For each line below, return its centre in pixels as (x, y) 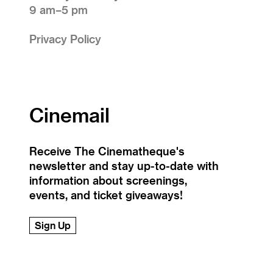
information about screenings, (108, 180)
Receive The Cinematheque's (107, 151)
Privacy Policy (65, 38)
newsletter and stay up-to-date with (124, 165)
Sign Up (53, 225)
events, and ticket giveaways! (106, 194)
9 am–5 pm (58, 9)
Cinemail (69, 114)
